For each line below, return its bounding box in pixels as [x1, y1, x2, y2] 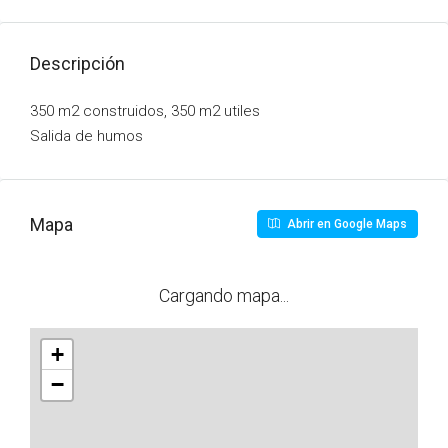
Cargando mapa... [159, 285, 289, 306]
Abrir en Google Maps [284, 217, 407, 231]
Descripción [30, 53, 125, 74]
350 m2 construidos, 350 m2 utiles [30, 102, 260, 120]
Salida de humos [30, 127, 143, 145]
